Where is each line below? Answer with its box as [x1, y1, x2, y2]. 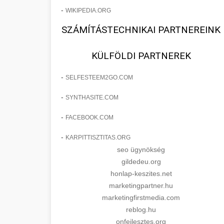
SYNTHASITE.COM [65, 94, 118, 101]
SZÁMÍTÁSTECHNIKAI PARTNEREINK [61, 24, 220, 35]
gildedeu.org [121, 157, 161, 165]
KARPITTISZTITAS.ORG [65, 134, 130, 141]
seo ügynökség [117, 145, 165, 153]
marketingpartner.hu [109, 181, 173, 189]
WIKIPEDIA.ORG [65, 7, 111, 14]
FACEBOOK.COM [65, 114, 113, 121]
